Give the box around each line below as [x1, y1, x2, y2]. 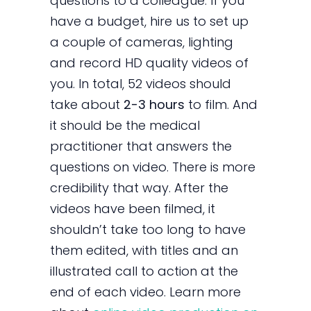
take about [50, 96, 124, 113]
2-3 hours [124, 96, 185, 113]
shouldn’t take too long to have [50, 221, 246, 238]
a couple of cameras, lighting [50, 33, 234, 51]
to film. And [185, 96, 258, 113]
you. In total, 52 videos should [50, 75, 232, 92]
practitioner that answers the [50, 137, 233, 155]
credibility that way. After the [50, 179, 229, 196]
